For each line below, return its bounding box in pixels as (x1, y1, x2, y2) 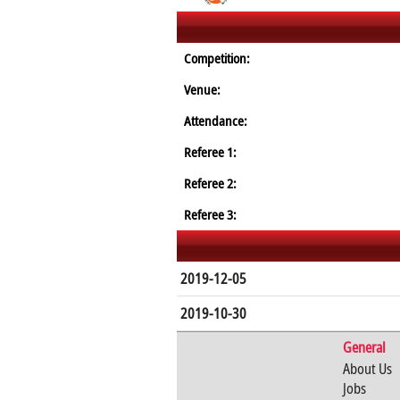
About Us (342, 359, 392, 379)
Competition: (184, 49, 250, 67)
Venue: (184, 80, 221, 98)
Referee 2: (184, 174, 237, 192)
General (342, 337, 386, 357)
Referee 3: (184, 205, 237, 223)
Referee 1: (184, 143, 237, 161)
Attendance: (184, 112, 247, 129)
